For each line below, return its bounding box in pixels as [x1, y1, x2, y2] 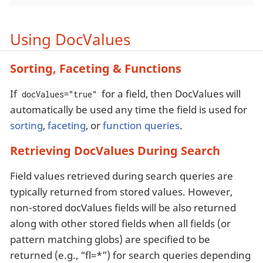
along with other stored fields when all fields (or [10, 216, 231, 230]
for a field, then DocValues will [99, 86, 241, 100]
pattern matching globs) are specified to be [10, 232, 210, 246]
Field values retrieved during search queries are [10, 168, 233, 183]
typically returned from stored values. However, [10, 184, 232, 198]
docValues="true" [22, 89, 97, 99]
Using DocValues [10, 29, 130, 50]
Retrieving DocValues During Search [10, 142, 220, 159]
